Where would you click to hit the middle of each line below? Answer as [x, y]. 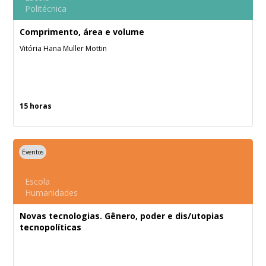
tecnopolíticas [51, 227]
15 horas [36, 106]
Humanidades [52, 193]
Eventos [33, 152]
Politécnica [46, 9]
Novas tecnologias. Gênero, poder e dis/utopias [122, 216]
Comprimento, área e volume [82, 32]
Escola [38, 181]
